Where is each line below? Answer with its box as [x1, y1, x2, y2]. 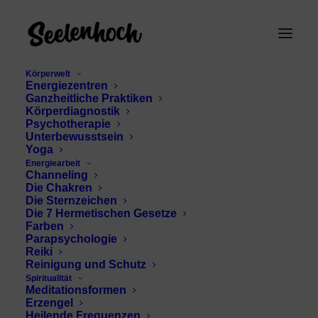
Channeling [26, 169, 88, 181]
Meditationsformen [26, 284, 126, 296]
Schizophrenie [75, 177, 243, 205]
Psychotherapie [26, 118, 111, 130]
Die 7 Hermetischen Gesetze [26, 207, 177, 219]
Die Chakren [26, 182, 92, 194]
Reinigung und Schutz [26, 258, 146, 270]
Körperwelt [26, 69, 70, 79]
